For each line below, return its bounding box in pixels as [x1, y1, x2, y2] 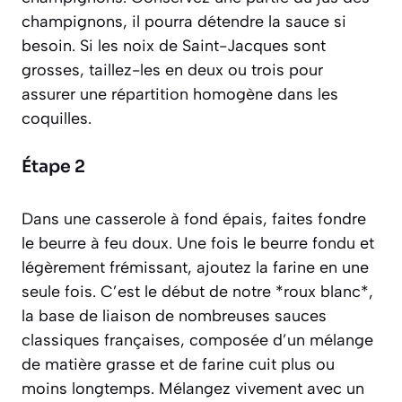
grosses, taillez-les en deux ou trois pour [22, 59, 323, 80]
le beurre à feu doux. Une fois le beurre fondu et [22, 232, 374, 253]
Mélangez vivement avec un [154, 378, 364, 398]
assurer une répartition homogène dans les [22, 83, 338, 104]
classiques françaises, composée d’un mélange [22, 329, 373, 350]
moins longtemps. [22, 378, 154, 398]
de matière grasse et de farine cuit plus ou [22, 354, 335, 374]
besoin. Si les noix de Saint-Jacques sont [22, 35, 326, 56]
